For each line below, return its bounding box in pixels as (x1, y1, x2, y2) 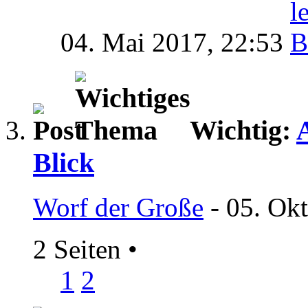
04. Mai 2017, (60, 27, 221, 58)
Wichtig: (190, 115, 296, 146)
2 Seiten (33, 234, 128, 264)
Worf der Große (33, 192, 203, 222)
